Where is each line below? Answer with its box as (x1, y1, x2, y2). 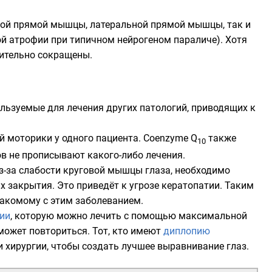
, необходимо (171, 165, 230, 177)
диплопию (163, 225, 210, 237)
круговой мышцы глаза (63, 165, 171, 177)
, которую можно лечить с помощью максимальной (10, 210, 247, 222)
